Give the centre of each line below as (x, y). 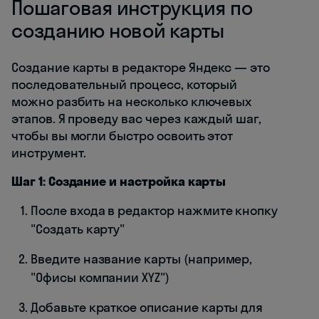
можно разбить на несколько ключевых (132, 102)
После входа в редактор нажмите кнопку (155, 211)
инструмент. (49, 153)
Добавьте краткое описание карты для (147, 308)
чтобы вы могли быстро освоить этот (122, 136)
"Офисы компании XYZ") (100, 278)
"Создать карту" (78, 229)
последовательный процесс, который (125, 85)
